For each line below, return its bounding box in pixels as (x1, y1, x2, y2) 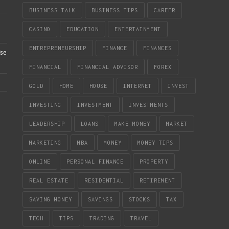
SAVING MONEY (29, 196, 72, 202)
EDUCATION (66, 26, 99, 32)
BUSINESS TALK (29, 7, 76, 13)
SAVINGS (88, 196, 113, 202)
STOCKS (129, 196, 150, 202)
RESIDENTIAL (84, 177, 124, 184)
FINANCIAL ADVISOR (77, 63, 138, 70)
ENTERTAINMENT (114, 26, 161, 32)
